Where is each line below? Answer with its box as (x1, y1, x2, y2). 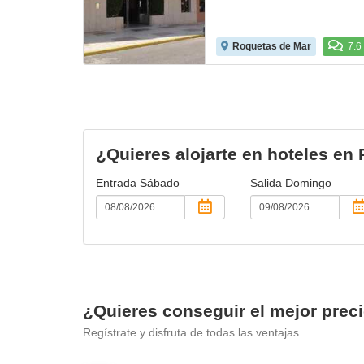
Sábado (140, 175, 180, 189)
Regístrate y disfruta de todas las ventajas (83, 325, 299, 339)
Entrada (96, 175, 140, 189)
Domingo (284, 175, 331, 189)
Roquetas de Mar (232, 40, 311, 52)
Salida (249, 175, 285, 189)
